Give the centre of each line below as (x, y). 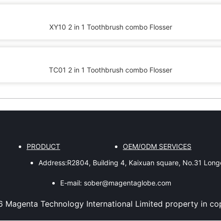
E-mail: (71, 183)
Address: (53, 163)
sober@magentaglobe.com (127, 183)
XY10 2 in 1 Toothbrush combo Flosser (110, 27)
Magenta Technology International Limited (84, 204)
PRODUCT (43, 146)
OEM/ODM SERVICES (157, 146)
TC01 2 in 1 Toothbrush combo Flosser (110, 70)
